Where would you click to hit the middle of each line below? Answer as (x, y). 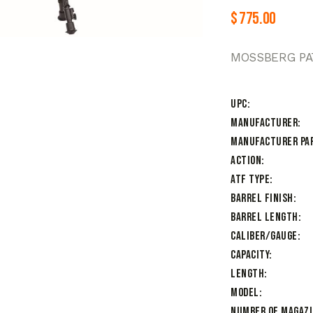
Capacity (250, 255)
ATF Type (250, 180)
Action (246, 161)
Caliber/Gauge (264, 236)
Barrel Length (264, 218)
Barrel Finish (262, 199)
